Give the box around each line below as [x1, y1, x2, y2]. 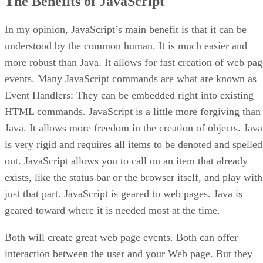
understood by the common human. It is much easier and [5, 40, 247, 52]
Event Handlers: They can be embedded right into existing [5, 89, 254, 102]
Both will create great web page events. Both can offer [5, 231, 238, 244]
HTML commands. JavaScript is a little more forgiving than [5, 106, 261, 118]
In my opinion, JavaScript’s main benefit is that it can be [5, 23, 247, 36]
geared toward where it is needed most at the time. [5, 204, 220, 217]
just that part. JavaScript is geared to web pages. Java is [5, 188, 242, 200]
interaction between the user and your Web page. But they [5, 248, 252, 260]
